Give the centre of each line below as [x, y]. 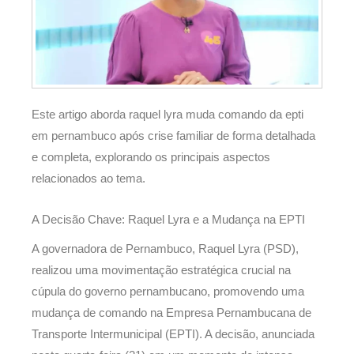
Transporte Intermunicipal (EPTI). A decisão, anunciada [173, 335]
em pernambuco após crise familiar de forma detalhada [173, 136]
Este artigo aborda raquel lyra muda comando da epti [168, 114]
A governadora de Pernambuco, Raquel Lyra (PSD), [165, 249]
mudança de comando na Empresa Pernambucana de [171, 313]
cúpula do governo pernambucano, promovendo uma [168, 292]
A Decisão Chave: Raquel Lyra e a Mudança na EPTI [168, 220]
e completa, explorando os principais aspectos [151, 157]
